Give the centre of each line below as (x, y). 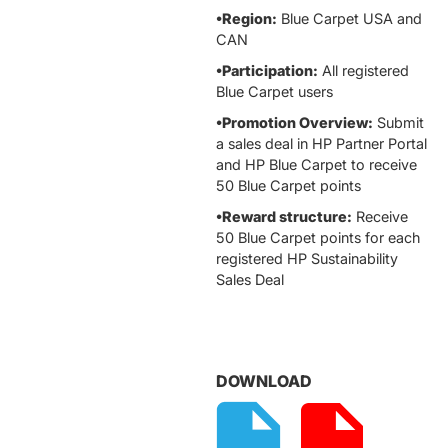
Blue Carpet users (274, 91)
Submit (398, 122)
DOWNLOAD (264, 381)
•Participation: (267, 70)
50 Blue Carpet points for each (318, 237)
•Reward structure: (284, 216)
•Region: (246, 18)
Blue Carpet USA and (349, 18)
